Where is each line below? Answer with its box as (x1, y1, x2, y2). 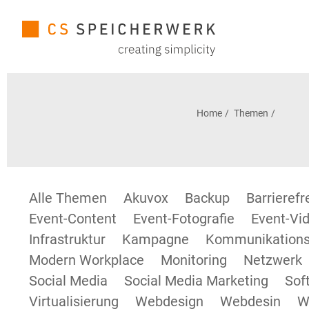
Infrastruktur (29, 231, 106, 248)
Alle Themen (29, 190, 107, 206)
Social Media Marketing (124, 272, 268, 289)
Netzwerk (243, 252, 302, 268)
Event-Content (29, 210, 117, 227)
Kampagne (122, 231, 189, 248)
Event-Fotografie (133, 210, 235, 227)
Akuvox (123, 190, 168, 206)
